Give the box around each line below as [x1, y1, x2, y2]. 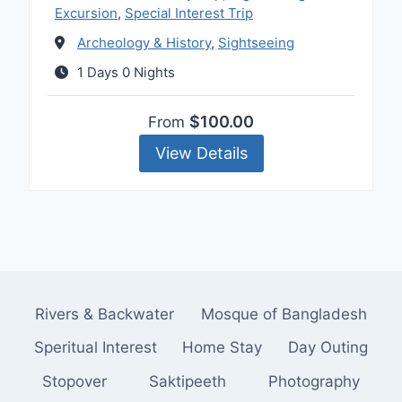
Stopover [42, 371, 108, 390]
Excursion [55, 4, 118, 22]
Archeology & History [77, 33, 211, 51]
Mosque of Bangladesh [201, 305, 367, 324]
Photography [267, 371, 360, 390]
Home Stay [182, 338, 263, 357]
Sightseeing [218, 33, 294, 51]
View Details [154, 143, 248, 162]
